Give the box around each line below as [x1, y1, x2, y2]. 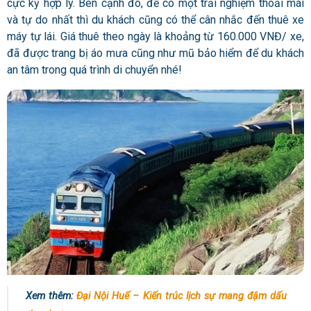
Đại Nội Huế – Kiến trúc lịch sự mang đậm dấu [76, 289, 287, 303]
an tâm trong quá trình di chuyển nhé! [7, 62, 182, 76]
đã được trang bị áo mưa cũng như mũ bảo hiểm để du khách [7, 46, 304, 60]
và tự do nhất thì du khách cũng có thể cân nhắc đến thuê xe [7, 12, 304, 26]
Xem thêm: [26, 289, 77, 303]
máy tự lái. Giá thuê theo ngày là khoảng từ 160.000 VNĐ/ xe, [7, 29, 304, 43]
